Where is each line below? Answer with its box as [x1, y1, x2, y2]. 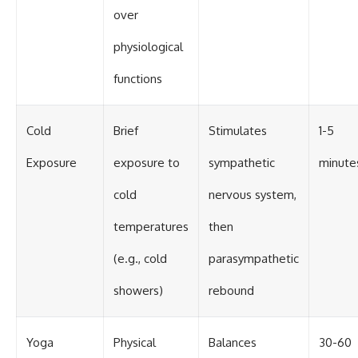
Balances [209, 335, 257, 351]
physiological [113, 39, 183, 55]
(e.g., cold [113, 251, 167, 267]
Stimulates [209, 123, 267, 139]
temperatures [113, 219, 189, 235]
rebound [209, 283, 254, 299]
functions [113, 71, 162, 87]
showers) [113, 283, 163, 299]
